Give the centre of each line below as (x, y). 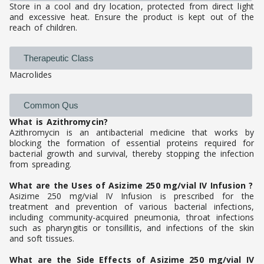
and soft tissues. (42, 239)
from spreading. (40, 164)
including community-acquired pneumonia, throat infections (132, 217)
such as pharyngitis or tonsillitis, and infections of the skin (132, 228)
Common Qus (51, 105)
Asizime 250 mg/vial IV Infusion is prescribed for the (132, 196)
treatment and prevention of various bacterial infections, (132, 207)
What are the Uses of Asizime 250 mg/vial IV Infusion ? (131, 186)
